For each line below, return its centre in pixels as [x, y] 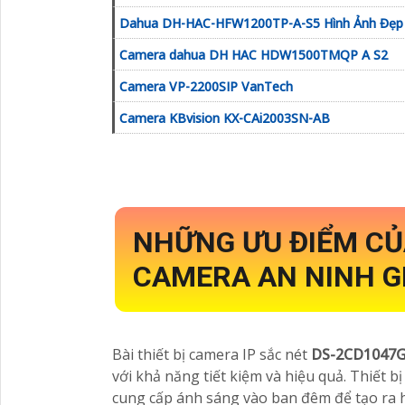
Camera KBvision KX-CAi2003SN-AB [225, 118]
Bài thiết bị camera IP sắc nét [212, 355]
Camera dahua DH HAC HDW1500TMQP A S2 [254, 55]
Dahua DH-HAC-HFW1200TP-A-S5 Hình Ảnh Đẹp [261, 24]
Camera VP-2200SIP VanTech [206, 87]
